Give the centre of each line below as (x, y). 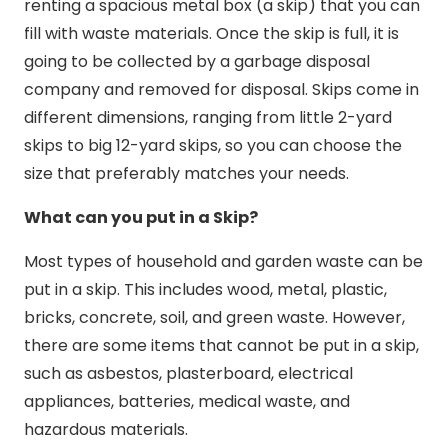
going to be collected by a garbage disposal (197, 61)
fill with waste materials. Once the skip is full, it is (211, 33)
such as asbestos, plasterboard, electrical (188, 373)
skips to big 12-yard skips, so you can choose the (213, 145)
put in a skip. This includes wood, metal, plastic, (205, 289)
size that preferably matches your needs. (186, 173)
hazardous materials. (106, 429)
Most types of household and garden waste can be (223, 261)
